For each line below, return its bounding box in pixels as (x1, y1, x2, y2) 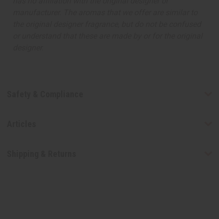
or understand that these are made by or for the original (13, 31, 202, 41)
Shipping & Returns (6, 149, 76, 159)
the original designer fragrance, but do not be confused (13, 20, 201, 29)
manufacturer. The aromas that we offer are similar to (13, 8, 197, 18)
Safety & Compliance (6, 88, 83, 99)
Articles (6, 118, 36, 129)
